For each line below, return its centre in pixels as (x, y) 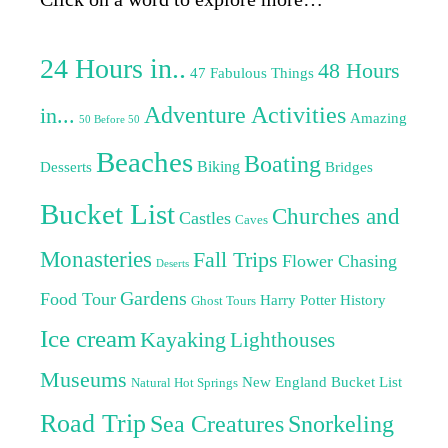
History (363, 300)
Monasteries (96, 260)
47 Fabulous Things (252, 73)
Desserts (66, 167)
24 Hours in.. (113, 69)
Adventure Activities (245, 115)
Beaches (144, 162)
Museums (83, 380)
